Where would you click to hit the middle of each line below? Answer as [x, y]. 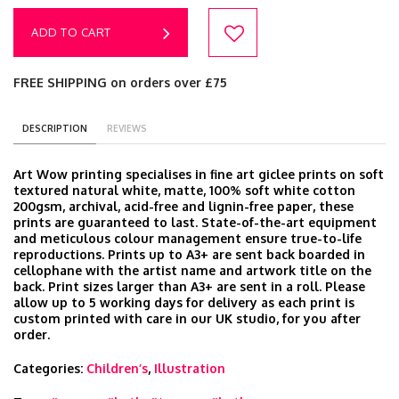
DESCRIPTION [55, 128]
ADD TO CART [71, 32]
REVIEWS [127, 128]
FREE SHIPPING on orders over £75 [120, 82]
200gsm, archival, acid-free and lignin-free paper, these [183, 206]
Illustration [190, 368]
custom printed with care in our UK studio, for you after [187, 318]
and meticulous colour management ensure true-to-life [187, 238]
